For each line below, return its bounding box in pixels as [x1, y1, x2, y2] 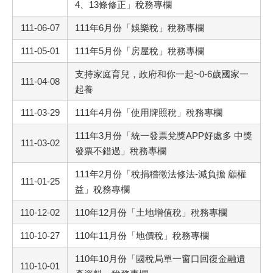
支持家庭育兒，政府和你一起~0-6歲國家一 [75, 69, 249, 79]
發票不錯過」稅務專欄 [75, 146, 166, 156]
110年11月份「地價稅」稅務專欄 [75, 230, 209, 241]
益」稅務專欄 [75, 184, 130, 194]
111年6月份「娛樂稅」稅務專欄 [75, 23, 204, 33]
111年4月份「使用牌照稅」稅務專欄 [75, 107, 222, 118]
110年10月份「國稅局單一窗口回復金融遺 [75, 253, 246, 264]
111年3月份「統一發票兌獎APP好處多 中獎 [75, 130, 252, 141]
